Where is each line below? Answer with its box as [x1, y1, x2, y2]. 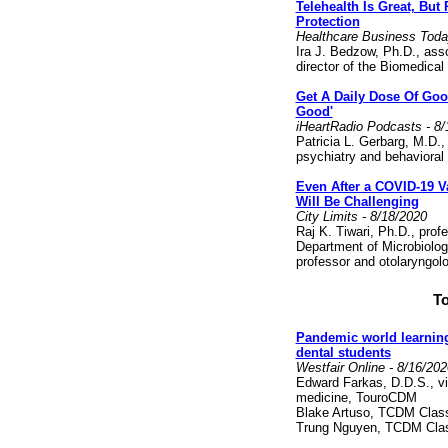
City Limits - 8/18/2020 [295, 209, 431, 224]
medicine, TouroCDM [295, 390, 417, 405]
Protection [295, 14, 360, 29]
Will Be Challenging [295, 194, 419, 209]
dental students [295, 345, 391, 360]
